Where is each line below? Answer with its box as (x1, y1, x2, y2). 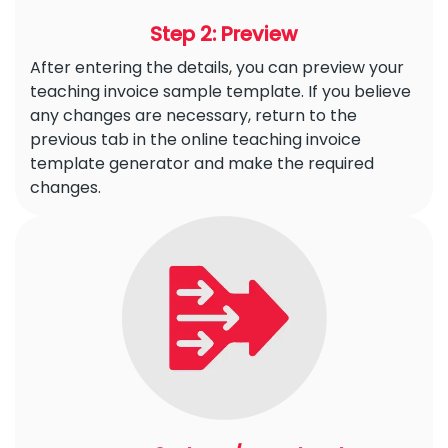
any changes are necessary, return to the (30, 104, 357, 128)
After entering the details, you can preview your (30, 56, 404, 80)
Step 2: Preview (150, 20, 298, 49)
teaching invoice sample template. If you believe (30, 80, 411, 104)
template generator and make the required (30, 152, 374, 176)
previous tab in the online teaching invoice (30, 128, 361, 152)
